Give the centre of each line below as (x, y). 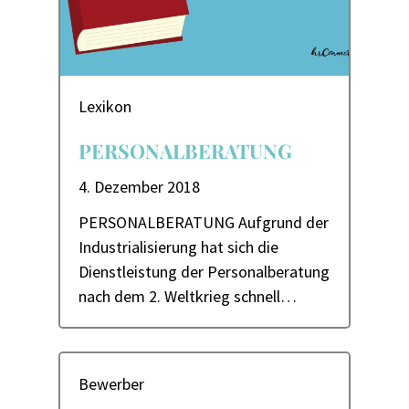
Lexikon (105, 107)
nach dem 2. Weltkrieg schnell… (188, 297)
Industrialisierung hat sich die (178, 247)
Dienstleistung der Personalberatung (204, 272)
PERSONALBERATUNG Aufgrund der (204, 223)
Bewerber (111, 384)
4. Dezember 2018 (139, 187)
